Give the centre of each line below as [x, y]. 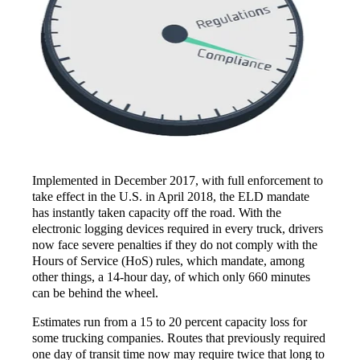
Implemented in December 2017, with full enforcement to [178, 181]
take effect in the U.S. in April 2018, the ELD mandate [171, 197]
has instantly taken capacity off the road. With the [157, 213]
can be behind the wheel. [95, 293]
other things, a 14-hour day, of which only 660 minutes [171, 277]
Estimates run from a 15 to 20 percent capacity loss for [170, 322]
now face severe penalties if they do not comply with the [175, 245]
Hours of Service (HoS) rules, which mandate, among [168, 261]
